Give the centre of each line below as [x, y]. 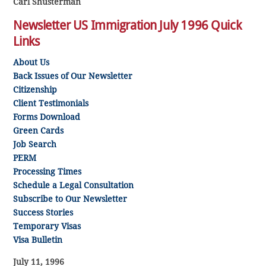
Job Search [35, 144]
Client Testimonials [51, 103]
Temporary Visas [47, 226]
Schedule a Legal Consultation [74, 185]
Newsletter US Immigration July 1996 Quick [127, 26]
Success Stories [43, 212]
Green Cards [39, 130]
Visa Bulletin [38, 240]
